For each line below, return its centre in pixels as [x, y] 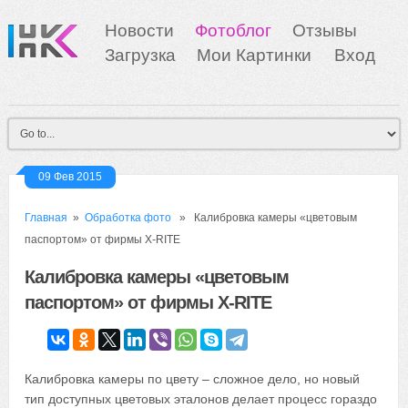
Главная [46, 218]
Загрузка [140, 55]
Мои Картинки [256, 55]
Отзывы [324, 31]
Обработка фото [128, 218]
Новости [139, 31]
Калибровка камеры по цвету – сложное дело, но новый [193, 379]
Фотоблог [233, 31]
